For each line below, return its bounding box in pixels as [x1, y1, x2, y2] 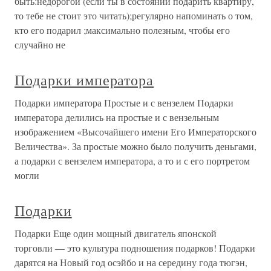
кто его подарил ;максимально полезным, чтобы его [15, 24, 230, 36]
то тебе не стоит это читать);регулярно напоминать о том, [15, 9, 253, 22]
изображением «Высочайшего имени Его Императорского [15, 125, 256, 138]
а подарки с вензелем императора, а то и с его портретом [15, 154, 250, 167]
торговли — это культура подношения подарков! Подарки [15, 241, 255, 254]
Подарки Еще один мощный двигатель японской [15, 227, 217, 240]
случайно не [15, 38, 65, 51]
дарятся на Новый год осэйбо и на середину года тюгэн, [15, 256, 247, 269]
